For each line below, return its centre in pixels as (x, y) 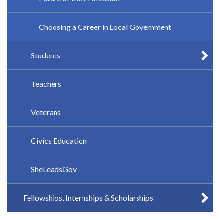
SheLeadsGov (54, 169)
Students (46, 55)
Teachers (46, 84)
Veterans (46, 112)
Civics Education (59, 141)
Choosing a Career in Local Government (105, 27)
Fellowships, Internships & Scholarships (88, 198)
